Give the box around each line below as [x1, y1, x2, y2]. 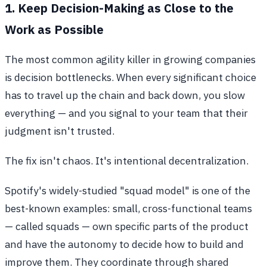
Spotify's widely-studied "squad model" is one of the [5, 183, 250, 197]
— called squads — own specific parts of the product [5, 219, 249, 233]
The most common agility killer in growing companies [5, 52, 256, 66]
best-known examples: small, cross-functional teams [5, 201, 252, 215]
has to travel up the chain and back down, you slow [5, 88, 245, 102]
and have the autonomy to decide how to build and [5, 237, 244, 251]
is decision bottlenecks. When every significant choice [5, 70, 256, 84]
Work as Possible [5, 21, 104, 38]
